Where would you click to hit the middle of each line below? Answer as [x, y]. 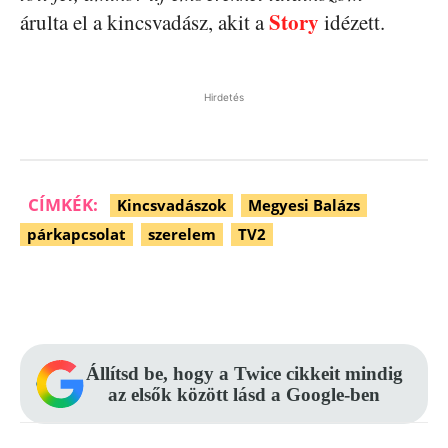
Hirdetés [224, 97]
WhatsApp [384, 294]
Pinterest [238, 294]
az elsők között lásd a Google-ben [244, 395]
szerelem [182, 234]
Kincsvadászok [171, 205]
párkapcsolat [76, 234]
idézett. [352, 22]
